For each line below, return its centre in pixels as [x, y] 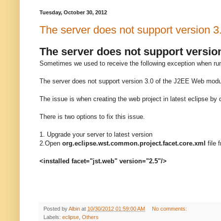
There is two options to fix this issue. [92, 116]
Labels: [53, 217]
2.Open [51, 143]
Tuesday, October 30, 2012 [73, 13]
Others [90, 217]
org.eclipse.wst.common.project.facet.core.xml [134, 143]
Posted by [56, 208]
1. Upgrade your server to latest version [96, 134]
